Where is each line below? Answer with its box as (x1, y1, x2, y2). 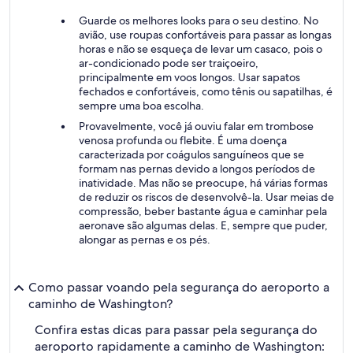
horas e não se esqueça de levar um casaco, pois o (79, 42, 322, 56)
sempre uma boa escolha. (79, 98, 204, 113)
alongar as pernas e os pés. (79, 232, 210, 247)
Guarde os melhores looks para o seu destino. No (79, 13, 318, 28)
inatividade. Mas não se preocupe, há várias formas (79, 176, 328, 190)
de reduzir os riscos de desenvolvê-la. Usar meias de (79, 190, 334, 204)
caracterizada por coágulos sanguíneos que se (79, 147, 304, 162)
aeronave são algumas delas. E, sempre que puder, (79, 218, 328, 232)
